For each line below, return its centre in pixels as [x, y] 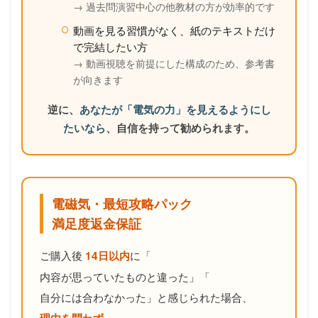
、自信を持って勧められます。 [180, 127]
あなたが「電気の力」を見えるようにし [175, 109]
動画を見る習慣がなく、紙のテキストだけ [174, 29]
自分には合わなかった [93, 296]
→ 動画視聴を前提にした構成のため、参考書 [174, 63]
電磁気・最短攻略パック [122, 203]
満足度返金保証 [97, 223]
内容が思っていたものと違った [114, 276]
